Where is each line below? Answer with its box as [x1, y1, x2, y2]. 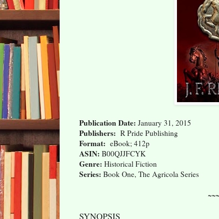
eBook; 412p [106, 138, 150, 148]
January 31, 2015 [136, 117, 191, 128]
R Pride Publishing [116, 128, 178, 138]
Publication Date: [79, 117, 136, 128]
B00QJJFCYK [100, 148, 146, 158]
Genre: [79, 158, 102, 169]
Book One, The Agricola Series [101, 169, 199, 179]
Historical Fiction [102, 158, 157, 169]
